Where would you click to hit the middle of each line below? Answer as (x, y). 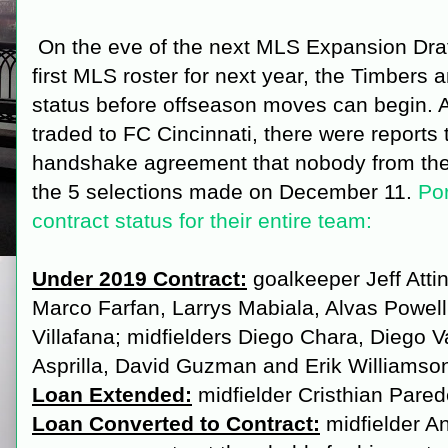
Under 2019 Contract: (139, 278)
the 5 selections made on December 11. (225, 191)
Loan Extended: (112, 394)
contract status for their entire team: (202, 220)
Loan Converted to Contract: (176, 423)
